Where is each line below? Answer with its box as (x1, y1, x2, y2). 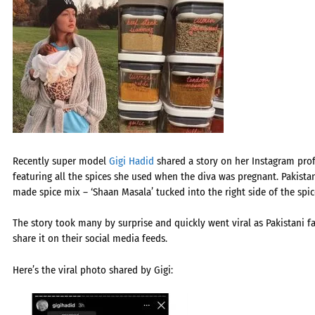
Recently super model (13, 154, 109, 167)
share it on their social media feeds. (13, 232, 167, 245)
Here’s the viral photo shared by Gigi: (13, 263, 173, 276)
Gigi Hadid (109, 154, 154, 167)
